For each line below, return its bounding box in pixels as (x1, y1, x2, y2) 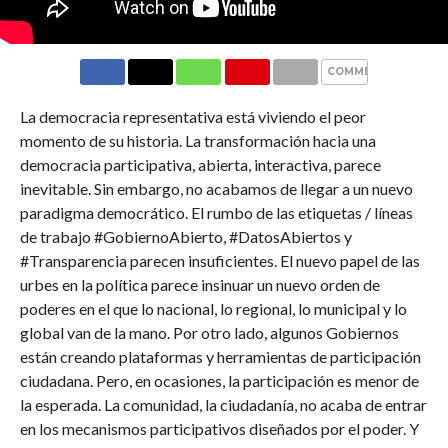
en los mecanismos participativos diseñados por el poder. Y (19, 419, 419, 438)
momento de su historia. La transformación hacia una (19, 131, 376, 150)
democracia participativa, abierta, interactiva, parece (19, 155, 381, 174)
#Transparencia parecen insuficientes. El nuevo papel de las (19, 251, 420, 270)
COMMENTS (327, 65, 395, 78)
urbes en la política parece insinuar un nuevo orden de (19, 275, 380, 294)
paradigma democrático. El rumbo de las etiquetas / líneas (19, 203, 413, 222)
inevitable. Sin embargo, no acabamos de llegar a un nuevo (19, 179, 413, 198)
